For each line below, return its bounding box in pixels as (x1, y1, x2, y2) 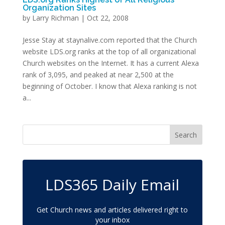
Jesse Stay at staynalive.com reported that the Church (22, 35, 197, 45)
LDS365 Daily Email (45, 174, 180, 195)
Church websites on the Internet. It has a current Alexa (22, 58, 199, 68)
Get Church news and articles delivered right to (37, 205, 188, 214)
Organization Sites (22, 3, 96, 13)
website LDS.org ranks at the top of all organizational (22, 47, 196, 56)
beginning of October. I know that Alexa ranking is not (22, 81, 197, 91)
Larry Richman (32, 13, 79, 23)
